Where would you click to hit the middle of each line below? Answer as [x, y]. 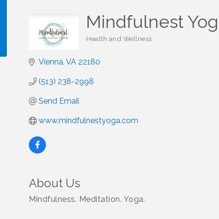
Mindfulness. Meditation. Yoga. [87, 199]
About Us [55, 183]
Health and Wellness [119, 39]
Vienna [51, 62]
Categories [103, 44]
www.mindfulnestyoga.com [88, 120]
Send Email [59, 101]
